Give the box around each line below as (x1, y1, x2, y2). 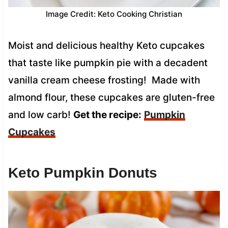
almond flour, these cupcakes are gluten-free (8, 91, 215, 103)
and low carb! (8, 108, 73, 121)
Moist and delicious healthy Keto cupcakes (8, 39, 205, 51)
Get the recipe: (73, 108, 141, 121)
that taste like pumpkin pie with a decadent (8, 56, 208, 69)
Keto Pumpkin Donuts (8, 164, 157, 181)
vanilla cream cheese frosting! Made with (8, 74, 200, 86)
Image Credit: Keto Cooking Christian (46, 9, 182, 19)
